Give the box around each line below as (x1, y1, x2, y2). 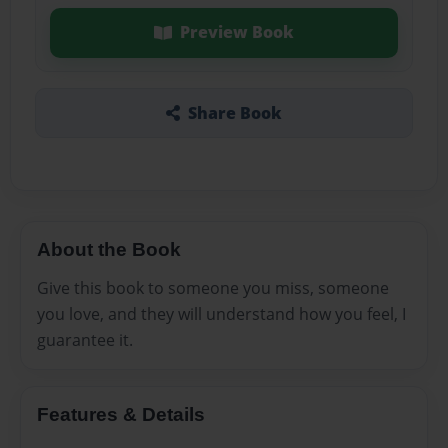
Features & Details (37, 403, 205, 425)
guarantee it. (37, 328, 133, 351)
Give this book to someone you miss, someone (37, 276, 389, 299)
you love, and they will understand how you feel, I (37, 302, 406, 325)
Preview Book (179, 21, 294, 44)
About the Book (37, 238, 181, 260)
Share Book (187, 101, 282, 124)
